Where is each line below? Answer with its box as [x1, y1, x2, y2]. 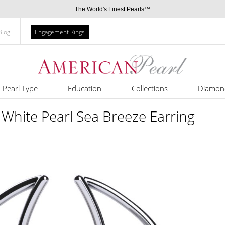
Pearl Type [2, 83, 38, 93]
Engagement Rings [35, 28, 85, 36]
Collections [131, 83, 168, 93]
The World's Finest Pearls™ [75, 6, 150, 13]
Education [67, 83, 101, 93]
